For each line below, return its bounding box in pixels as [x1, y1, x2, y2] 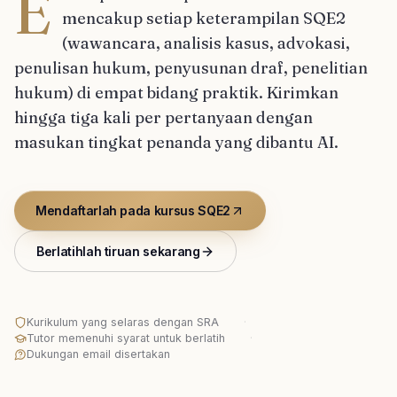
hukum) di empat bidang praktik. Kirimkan [14, 82, 339, 103]
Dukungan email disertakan [27, 347, 170, 361]
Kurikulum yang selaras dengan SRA [27, 315, 219, 329]
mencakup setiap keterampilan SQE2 [62, 8, 346, 28]
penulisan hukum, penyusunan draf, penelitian [14, 58, 368, 78]
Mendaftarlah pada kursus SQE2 [35, 203, 230, 218]
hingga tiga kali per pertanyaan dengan [14, 107, 313, 128]
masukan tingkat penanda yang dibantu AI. [14, 132, 339, 152]
